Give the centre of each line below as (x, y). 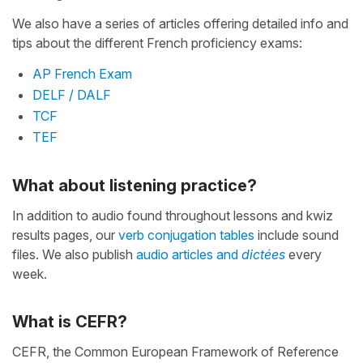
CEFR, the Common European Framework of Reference (175, 352)
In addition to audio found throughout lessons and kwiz (173, 216)
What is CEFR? (70, 322)
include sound (297, 235)
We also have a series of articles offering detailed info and (180, 24)
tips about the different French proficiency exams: (157, 43)
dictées (263, 255)
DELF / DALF (72, 95)
